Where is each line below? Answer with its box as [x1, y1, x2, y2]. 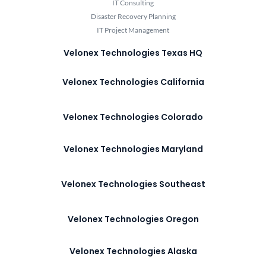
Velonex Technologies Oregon [67, 213, 199, 226]
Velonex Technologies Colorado [63, 111, 203, 123]
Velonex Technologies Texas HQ [64, 47, 202, 59]
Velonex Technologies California [62, 76, 204, 88]
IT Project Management [97, 26, 169, 35]
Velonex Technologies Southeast [61, 178, 205, 191]
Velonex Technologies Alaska [69, 245, 197, 258]
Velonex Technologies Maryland [63, 143, 203, 156]
